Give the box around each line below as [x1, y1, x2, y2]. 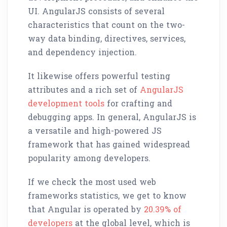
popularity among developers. [28, 152, 150, 163]
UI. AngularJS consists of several [28, 5, 165, 16]
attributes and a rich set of [28, 84, 140, 95]
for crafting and [104, 97, 172, 108]
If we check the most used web [28, 176, 156, 187]
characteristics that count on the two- [28, 19, 185, 30]
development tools [28, 97, 104, 108]
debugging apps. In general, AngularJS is [28, 111, 196, 122]
